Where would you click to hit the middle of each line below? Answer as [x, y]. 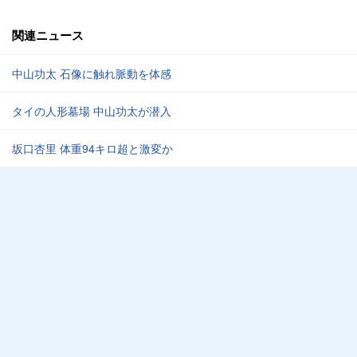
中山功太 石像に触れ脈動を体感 [92, 73]
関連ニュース [48, 35]
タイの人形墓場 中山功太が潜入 [92, 111]
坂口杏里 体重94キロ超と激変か [92, 148]
